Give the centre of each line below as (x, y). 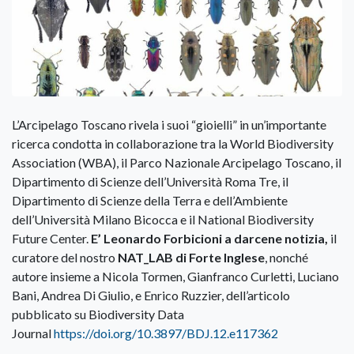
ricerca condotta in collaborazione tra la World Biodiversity (173, 144)
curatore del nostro (65, 258)
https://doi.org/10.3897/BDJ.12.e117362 (166, 333)
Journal (33, 333)
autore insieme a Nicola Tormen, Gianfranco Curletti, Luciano (175, 277)
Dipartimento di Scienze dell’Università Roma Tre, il (150, 182)
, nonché (286, 258)
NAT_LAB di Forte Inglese (191, 258)
